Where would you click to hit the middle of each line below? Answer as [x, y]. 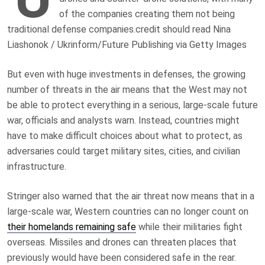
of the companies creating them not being [147, 14]
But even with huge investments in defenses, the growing [126, 74]
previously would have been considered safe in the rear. [122, 257]
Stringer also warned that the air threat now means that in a [131, 196]
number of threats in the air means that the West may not [127, 89]
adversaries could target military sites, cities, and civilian [124, 151]
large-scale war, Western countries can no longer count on [128, 211]
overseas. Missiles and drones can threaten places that [122, 242]
